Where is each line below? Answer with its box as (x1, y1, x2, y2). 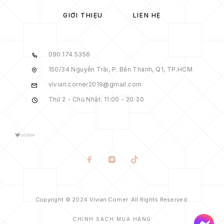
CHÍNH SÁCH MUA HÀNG (72, 216, 151, 222)
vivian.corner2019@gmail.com (48, 80, 142, 88)
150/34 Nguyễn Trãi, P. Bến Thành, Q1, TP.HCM (48, 65, 193, 73)
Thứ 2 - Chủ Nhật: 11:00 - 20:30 (48, 95, 144, 103)
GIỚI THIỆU (63, 11, 103, 19)
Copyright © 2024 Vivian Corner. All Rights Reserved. (35, 196, 189, 203)
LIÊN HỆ (132, 11, 161, 19)
